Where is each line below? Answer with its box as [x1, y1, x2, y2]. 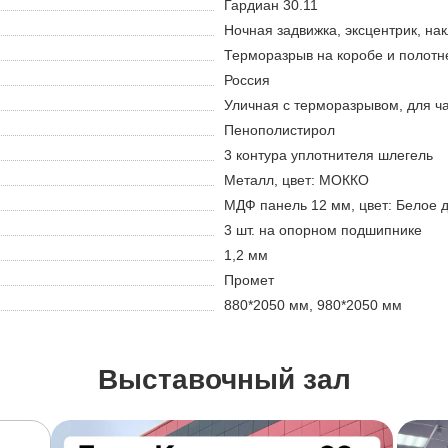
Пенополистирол [224, 122, 335, 139]
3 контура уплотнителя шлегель [224, 147, 433, 164]
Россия [224, 72, 270, 89]
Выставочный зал [97, 364, 351, 396]
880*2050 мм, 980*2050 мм [224, 297, 402, 314]
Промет [224, 272, 274, 289]
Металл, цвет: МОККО [224, 172, 369, 189]
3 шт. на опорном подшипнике [224, 222, 422, 239]
